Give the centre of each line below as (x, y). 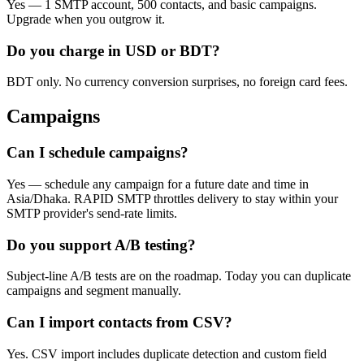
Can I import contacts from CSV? (119, 323)
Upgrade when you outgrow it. (86, 19)
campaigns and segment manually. (94, 291)
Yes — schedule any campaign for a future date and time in (158, 184)
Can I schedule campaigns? (97, 153)
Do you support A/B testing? (101, 245)
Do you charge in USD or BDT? (113, 50)
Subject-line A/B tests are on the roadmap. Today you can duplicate (179, 276)
